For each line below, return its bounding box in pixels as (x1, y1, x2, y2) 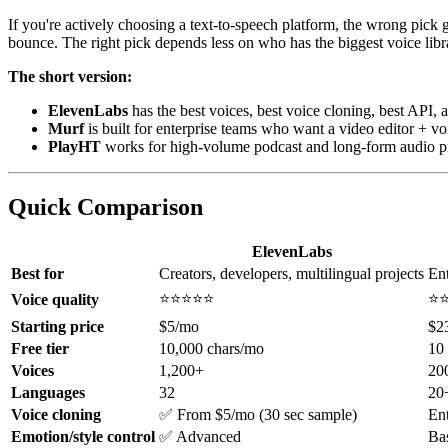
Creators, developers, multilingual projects (159, 265, 424, 283)
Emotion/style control (11, 428, 155, 446)
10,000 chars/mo (159, 340, 264, 358)
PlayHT (48, 137, 101, 155)
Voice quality (11, 291, 99, 309)
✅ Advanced (159, 428, 241, 446)
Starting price (11, 318, 104, 336)
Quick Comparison (8, 193, 203, 220)
